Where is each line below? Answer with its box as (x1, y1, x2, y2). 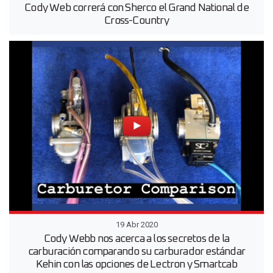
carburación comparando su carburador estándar (27, 246, 245, 257)
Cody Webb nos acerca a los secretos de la (43, 233, 230, 244)
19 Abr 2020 (115, 219, 158, 229)
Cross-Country (104, 15, 169, 27)
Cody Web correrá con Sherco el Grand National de (24, 2, 249, 14)
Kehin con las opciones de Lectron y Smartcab (36, 258, 237, 270)
